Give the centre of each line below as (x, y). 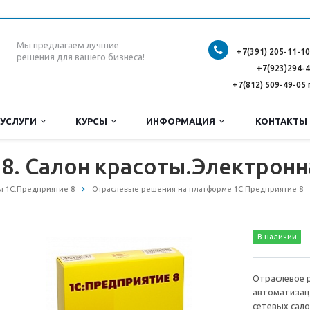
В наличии (277, 237)
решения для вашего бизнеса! (81, 57)
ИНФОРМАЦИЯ (183, 121)
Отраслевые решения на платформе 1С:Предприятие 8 (198, 189)
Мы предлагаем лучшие (68, 45)
